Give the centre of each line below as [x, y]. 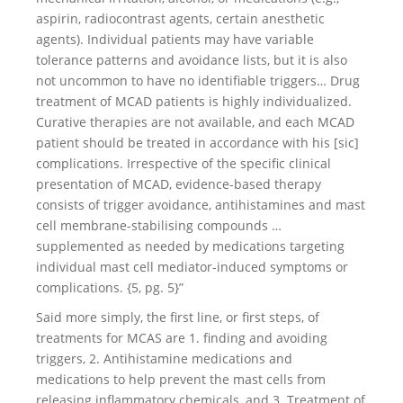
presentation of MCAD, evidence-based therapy [179, 184]
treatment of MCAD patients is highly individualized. [194, 101]
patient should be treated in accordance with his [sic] [197, 143]
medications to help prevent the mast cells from [181, 379]
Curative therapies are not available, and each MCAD [195, 122]
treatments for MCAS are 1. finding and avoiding [182, 338]
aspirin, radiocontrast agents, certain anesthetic [180, 18]
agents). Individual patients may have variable [175, 39]
